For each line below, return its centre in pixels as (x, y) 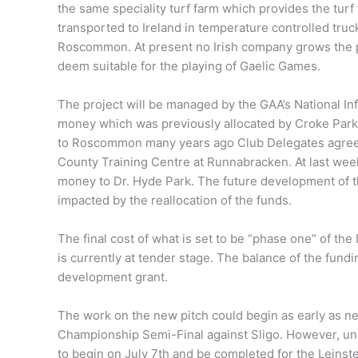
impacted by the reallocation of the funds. (175, 201)
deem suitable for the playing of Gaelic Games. (189, 66)
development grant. (113, 277)
